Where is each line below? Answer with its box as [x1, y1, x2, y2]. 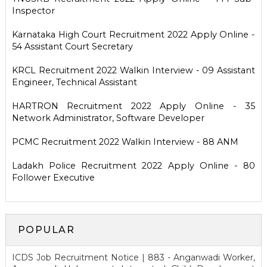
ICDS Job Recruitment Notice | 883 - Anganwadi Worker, [11, 252, 256, 263]
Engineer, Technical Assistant [11, 76, 137, 88]
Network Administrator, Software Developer [11, 112, 204, 123]
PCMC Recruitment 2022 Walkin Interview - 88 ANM [11, 136, 238, 147]
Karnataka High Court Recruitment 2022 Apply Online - [11, 29, 256, 40]
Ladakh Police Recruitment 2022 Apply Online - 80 [11, 160, 256, 171]
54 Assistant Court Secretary [11, 41, 133, 52]
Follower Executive [11, 172, 95, 183]
